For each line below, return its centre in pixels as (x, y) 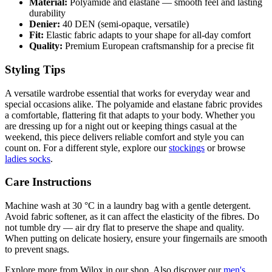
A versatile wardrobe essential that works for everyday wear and (127, 93)
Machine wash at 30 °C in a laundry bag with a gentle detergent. (128, 206)
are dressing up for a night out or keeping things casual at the (121, 126)
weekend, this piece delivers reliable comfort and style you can (124, 137)
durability (47, 13)
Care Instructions (48, 182)
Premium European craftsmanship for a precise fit (158, 46)
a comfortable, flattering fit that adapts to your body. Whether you (130, 115)
